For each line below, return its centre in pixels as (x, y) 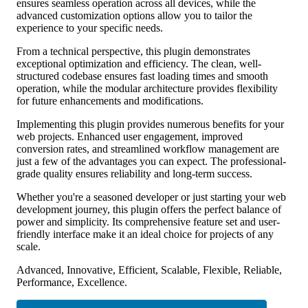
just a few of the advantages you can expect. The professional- (151, 161)
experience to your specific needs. (90, 27)
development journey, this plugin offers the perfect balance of (149, 209)
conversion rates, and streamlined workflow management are (148, 148)
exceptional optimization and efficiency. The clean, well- (139, 63)
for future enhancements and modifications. (110, 100)
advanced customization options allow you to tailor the (134, 15)
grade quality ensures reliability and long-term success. (134, 173)
